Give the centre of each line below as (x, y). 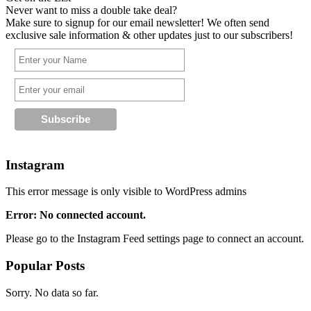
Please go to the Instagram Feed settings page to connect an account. (155, 239)
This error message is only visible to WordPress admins (126, 192)
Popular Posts (45, 266)
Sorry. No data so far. (52, 292)
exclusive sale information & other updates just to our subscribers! (149, 35)
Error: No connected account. (76, 215)
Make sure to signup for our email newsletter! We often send (137, 23)
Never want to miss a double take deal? (91, 10)
